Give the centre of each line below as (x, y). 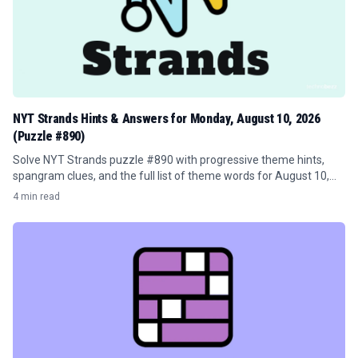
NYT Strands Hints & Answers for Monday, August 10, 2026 (167, 119)
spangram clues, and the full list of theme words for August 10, (171, 176)
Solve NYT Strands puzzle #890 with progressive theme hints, (169, 160)
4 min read (36, 197)
